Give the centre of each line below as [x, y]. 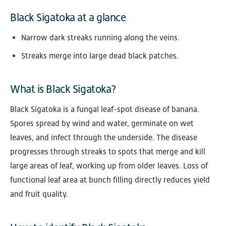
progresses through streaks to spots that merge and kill [108, 152]
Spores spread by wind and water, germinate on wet [102, 124]
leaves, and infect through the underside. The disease [104, 138]
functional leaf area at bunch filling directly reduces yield [110, 180]
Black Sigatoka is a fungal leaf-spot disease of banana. [105, 109]
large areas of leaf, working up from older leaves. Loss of [109, 166]
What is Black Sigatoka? [63, 89]
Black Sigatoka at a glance [68, 18]
